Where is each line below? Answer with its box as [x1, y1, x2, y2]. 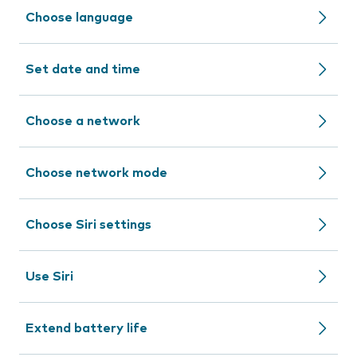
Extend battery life [25, 322, 147, 335]
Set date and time [25, 63, 140, 76]
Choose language [25, 11, 133, 24]
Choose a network [25, 115, 140, 127]
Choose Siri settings [25, 218, 151, 231]
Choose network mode [25, 167, 167, 179]
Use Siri [25, 270, 73, 283]
